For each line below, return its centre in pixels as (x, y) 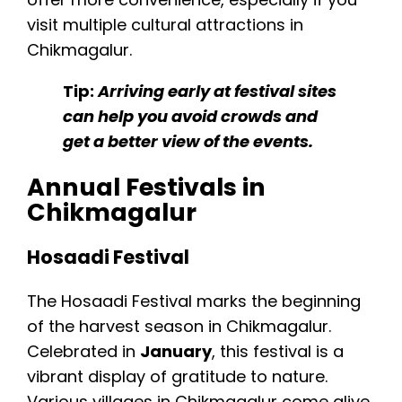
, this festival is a (278, 351)
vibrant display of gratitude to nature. (177, 376)
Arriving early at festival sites (217, 92)
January (176, 351)
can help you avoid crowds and (190, 117)
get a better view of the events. (188, 142)
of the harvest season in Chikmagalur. (179, 326)
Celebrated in (83, 351)
